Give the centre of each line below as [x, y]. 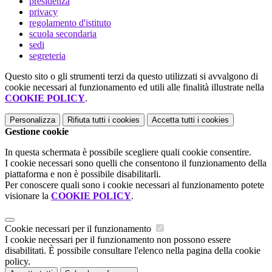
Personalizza [32, 120]
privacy [43, 12]
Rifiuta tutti [87, 120]
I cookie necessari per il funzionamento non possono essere [118, 240]
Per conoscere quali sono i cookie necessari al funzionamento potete [134, 185]
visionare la [28, 196]
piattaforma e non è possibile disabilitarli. [83, 174]
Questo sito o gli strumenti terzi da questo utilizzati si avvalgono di [131, 76]
